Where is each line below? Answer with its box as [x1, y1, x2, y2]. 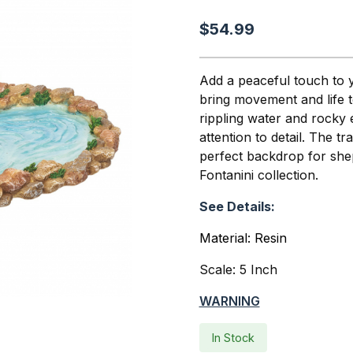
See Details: [199, 198, 275, 214]
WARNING [199, 292, 260, 309]
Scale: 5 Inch [199, 261, 277, 277]
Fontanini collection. [199, 166, 318, 183]
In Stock [211, 330, 255, 344]
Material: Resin [199, 229, 287, 246]
